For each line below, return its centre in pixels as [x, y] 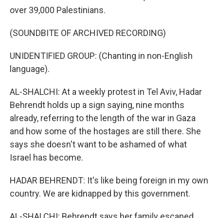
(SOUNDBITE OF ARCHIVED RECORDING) [88, 33]
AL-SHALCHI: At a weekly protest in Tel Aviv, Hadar [106, 92]
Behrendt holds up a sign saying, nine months [97, 105]
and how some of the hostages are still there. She [105, 131]
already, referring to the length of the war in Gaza [103, 118]
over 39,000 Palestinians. [58, 10]
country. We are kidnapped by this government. [100, 193]
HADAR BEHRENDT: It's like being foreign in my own [109, 180]
